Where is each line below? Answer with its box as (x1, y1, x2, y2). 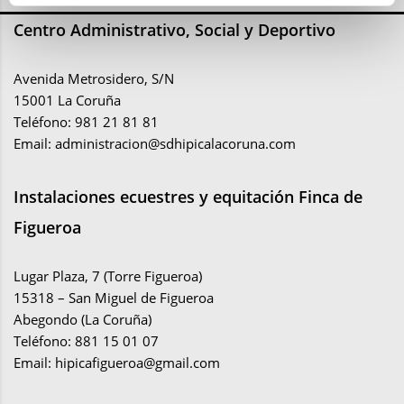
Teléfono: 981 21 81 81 (14, 113, 159, 132)
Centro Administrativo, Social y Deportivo (14, 19, 335, 41)
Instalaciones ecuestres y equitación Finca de (14, 186, 363, 208)
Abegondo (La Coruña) (14, 310, 151, 329)
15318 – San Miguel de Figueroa (14, 289, 214, 308)
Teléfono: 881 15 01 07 (14, 332, 159, 351)
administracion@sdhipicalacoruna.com (55, 134, 296, 153)
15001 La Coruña (14, 91, 121, 110)
